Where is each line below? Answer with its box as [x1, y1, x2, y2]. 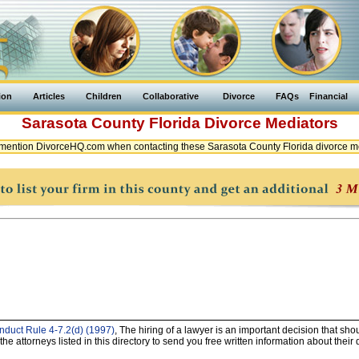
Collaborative [143, 91, 199, 101]
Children [86, 91, 122, 101]
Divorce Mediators [204, 115, 338, 131]
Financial [309, 91, 348, 101]
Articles [33, 91, 65, 101]
